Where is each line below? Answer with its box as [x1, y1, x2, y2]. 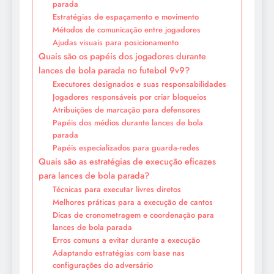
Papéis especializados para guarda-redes [52, 142, 199, 154]
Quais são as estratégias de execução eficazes [39, 155, 216, 168]
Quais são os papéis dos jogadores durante [39, 50, 206, 63]
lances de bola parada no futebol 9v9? [39, 64, 190, 77]
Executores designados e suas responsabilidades [52, 78, 226, 91]
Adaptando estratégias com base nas [52, 247, 185, 259]
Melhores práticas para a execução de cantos [52, 196, 213, 209]
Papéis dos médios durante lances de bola [52, 117, 203, 129]
